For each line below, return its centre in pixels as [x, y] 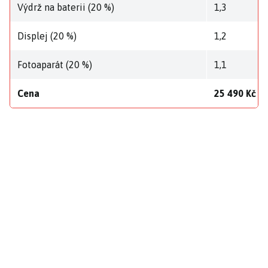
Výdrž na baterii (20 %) [66, 7]
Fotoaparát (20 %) [55, 65]
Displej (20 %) [47, 36]
